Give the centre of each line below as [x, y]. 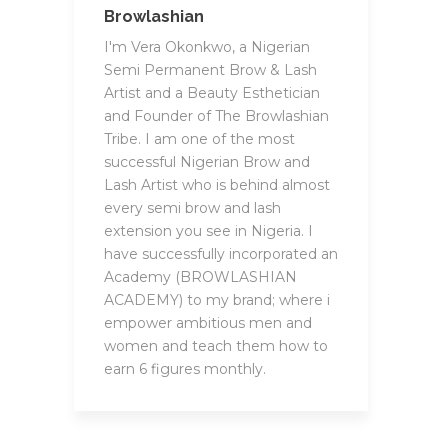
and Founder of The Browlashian [216, 116]
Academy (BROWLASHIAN [200, 277]
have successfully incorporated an [221, 254]
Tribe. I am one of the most [199, 139]
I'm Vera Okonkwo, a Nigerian [207, 47]
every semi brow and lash [192, 208]
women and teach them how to [216, 346]
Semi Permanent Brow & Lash [210, 70]
